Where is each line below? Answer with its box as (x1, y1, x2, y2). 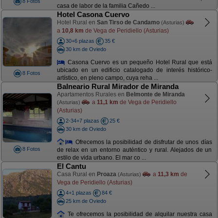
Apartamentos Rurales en (56, 91, 126, 98)
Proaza (96, 171, 116, 178)
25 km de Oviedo (65, 198, 106, 204)
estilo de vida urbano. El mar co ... (56, 154, 146, 162)
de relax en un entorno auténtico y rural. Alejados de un (56, 146, 212, 154)
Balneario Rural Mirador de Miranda (56, 82, 179, 91)
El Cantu (56, 162, 86, 170)
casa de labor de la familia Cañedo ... (56, 2, 155, 10)
